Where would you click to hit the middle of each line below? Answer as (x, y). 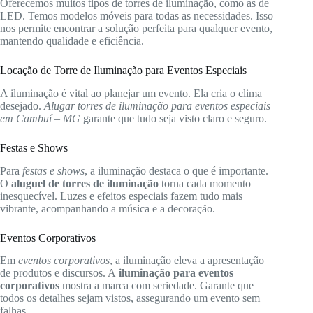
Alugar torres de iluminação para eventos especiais (157, 105)
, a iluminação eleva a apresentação (187, 261)
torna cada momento (205, 183)
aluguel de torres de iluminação (85, 183)
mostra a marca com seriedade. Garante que (156, 286)
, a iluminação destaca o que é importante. (176, 170)
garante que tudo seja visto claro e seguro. (174, 118)
